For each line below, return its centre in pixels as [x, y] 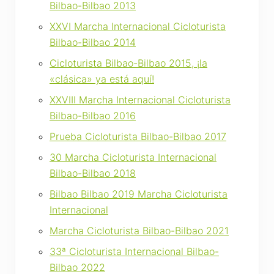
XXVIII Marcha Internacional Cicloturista [140, 100]
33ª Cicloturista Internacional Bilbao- [134, 252]
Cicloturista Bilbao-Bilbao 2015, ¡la [128, 63]
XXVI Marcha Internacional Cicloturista [138, 27]
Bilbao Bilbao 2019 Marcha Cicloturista [139, 194]
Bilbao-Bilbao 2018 [93, 173]
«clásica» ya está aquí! [102, 79]
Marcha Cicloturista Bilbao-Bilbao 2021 [139, 231]
